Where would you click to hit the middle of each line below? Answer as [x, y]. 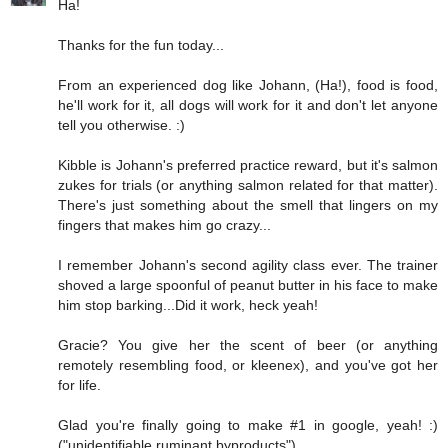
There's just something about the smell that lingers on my [248, 204]
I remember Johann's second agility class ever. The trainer [248, 264]
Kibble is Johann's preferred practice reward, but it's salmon [248, 164]
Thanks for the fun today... [141, 44]
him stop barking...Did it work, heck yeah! [188, 304]
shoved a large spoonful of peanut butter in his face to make [248, 284]
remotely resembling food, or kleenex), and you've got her [248, 364]
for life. [79, 384]
